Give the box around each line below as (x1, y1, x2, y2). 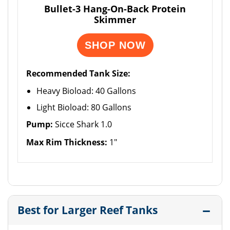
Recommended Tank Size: (26, 68, 130, 79)
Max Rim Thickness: (26, 137, 107, 148)
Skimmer (94, 13, 136, 26)
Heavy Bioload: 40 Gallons (36, 85, 136, 97)
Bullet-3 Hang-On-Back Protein (44, 3, 186, 15)
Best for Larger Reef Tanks (17, 203, 158, 217)
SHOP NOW (84, 40, 146, 51)
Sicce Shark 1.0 (53, 119, 112, 130)
